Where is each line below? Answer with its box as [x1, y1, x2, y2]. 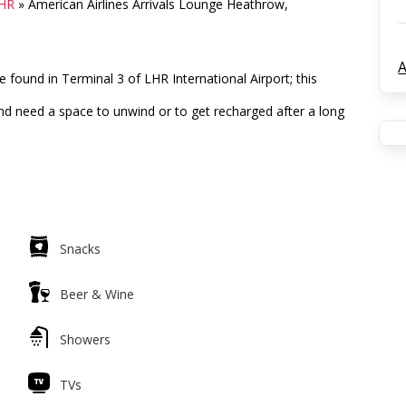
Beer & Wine [60, 285, 135, 303]
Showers [60, 331, 111, 348]
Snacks [60, 240, 101, 257]
